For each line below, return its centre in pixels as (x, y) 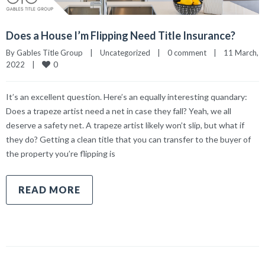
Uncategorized (125, 52)
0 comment (187, 52)
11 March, (241, 52)
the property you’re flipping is (61, 153)
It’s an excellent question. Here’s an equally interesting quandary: (127, 96)
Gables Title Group (50, 52)
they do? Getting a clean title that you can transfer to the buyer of (128, 139)
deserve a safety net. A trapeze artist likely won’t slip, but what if (125, 125)
